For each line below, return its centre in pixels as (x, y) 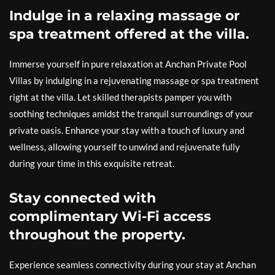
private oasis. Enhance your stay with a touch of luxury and (127, 130)
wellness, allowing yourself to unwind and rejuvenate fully (125, 147)
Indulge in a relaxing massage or (124, 16)
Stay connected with (83, 198)
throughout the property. (97, 235)
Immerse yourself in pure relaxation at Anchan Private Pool (128, 64)
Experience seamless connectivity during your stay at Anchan (133, 265)
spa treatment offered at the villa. (129, 34)
